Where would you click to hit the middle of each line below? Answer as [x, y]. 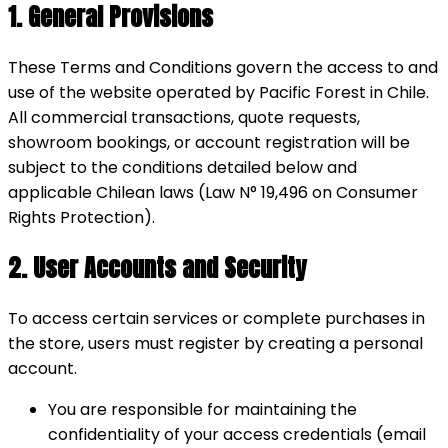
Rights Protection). [81, 218]
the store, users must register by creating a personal [215, 343]
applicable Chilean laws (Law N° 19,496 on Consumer [213, 193]
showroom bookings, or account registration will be [209, 143]
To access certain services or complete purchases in [216, 318]
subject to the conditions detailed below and [182, 168]
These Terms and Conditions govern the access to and [223, 68]
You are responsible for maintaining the [202, 409]
